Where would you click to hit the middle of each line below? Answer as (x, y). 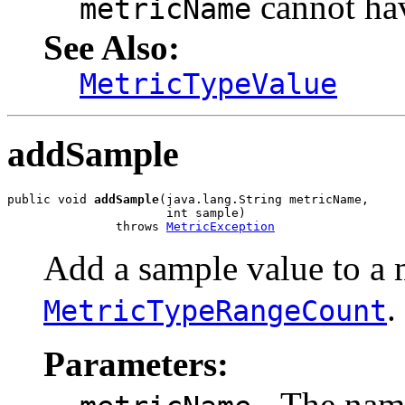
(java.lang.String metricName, (264, 200)
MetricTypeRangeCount (215, 311)
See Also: (112, 47)
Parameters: (136, 364)
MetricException (221, 227)
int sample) (127, 213)
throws (87, 227)
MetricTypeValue (208, 84)
